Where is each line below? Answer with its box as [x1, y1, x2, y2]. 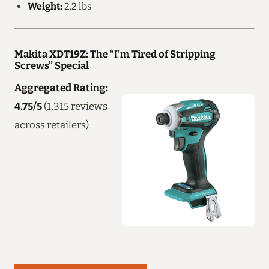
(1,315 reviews [42, 100, 107, 112]
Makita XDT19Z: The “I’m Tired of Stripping [14, 47, 216, 60]
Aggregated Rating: [14, 81, 108, 94]
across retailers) [14, 118, 89, 131]
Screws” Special [14, 59, 89, 71]
